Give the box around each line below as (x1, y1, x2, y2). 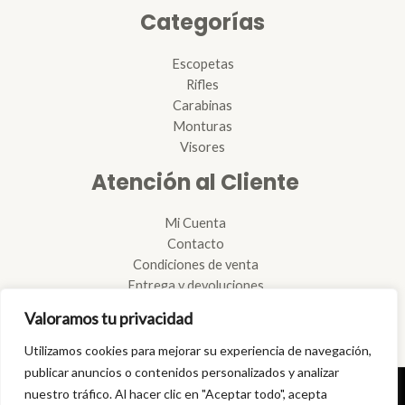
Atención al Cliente (91, 166, 299, 197)
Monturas (173, 118, 232, 134)
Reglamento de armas (132, 298, 259, 315)
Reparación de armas (134, 319, 257, 335)
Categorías (140, 6, 265, 37)
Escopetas (171, 55, 234, 71)
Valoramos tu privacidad (24, 308, 193, 328)
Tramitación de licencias (126, 340, 265, 356)
